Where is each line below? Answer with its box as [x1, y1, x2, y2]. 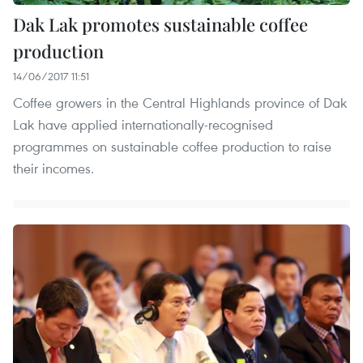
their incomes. [13, 158, 94, 177]
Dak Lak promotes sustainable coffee [13, 11, 308, 36]
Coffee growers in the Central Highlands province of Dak [13, 92, 347, 112]
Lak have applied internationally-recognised [13, 114, 273, 134]
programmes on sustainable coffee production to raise [13, 136, 331, 156]
